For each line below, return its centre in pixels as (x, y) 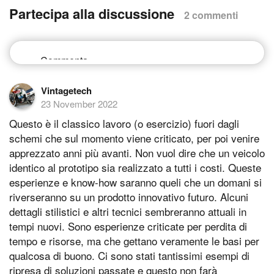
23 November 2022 (79, 103)
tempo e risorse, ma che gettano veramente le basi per (134, 240)
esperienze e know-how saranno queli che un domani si (135, 182)
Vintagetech (66, 90)
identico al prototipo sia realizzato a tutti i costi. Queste (135, 167)
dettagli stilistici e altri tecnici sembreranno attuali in (128, 211)
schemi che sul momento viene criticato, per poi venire (134, 138)
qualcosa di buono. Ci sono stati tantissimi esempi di (129, 255)
